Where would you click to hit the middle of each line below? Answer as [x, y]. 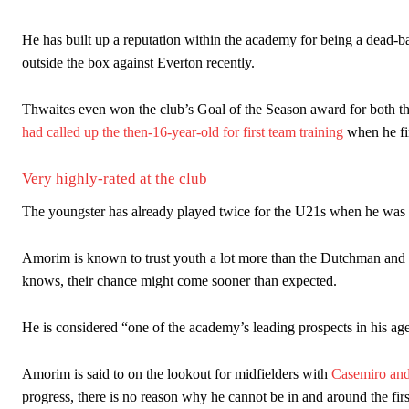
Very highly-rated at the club [115, 179]
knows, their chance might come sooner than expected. [179, 281]
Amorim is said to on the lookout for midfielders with [177, 374]
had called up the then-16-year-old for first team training [183, 132]
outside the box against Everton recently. [138, 63]
